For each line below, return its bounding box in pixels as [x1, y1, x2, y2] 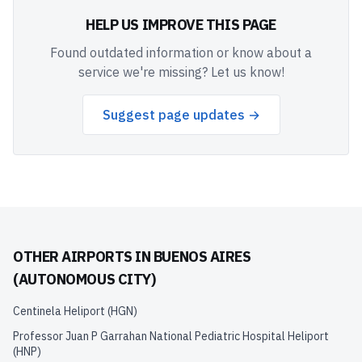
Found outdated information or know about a [50, 44, 312, 61]
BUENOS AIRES [153, 247, 251, 266]
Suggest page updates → [102, 107, 260, 123]
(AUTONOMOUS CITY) [13, 270, 156, 288]
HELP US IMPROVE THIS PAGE [86, 15, 276, 34]
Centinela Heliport [13, 304, 105, 318]
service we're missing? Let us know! [78, 64, 284, 80]
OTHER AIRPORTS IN [13, 247, 154, 266]
